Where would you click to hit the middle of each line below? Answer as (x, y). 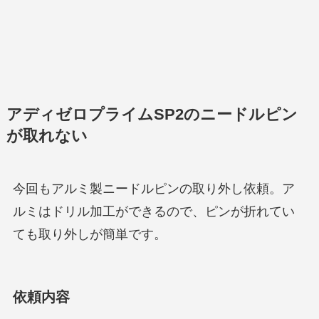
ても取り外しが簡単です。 (89, 234)
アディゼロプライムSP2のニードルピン (152, 114)
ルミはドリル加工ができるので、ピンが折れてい (153, 211)
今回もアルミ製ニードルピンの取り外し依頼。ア (153, 188)
